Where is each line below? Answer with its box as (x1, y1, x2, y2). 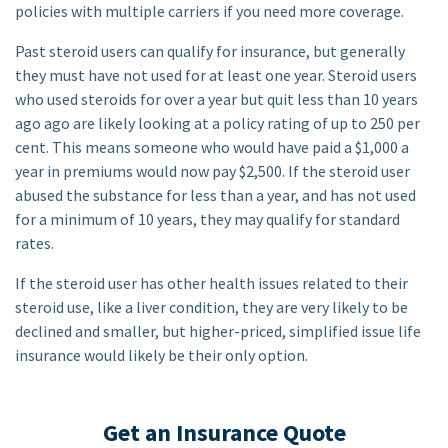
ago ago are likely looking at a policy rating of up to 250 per (15, 113, 420, 133)
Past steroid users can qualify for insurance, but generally (15, 41, 405, 61)
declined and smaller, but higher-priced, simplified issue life (15, 321, 421, 341)
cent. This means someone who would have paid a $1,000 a (15, 137, 409, 157)
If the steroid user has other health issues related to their (15, 273, 408, 293)
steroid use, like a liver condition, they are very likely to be (15, 297, 408, 317)
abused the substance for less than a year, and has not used (15, 185, 416, 205)
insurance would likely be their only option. (15, 345, 308, 365)
